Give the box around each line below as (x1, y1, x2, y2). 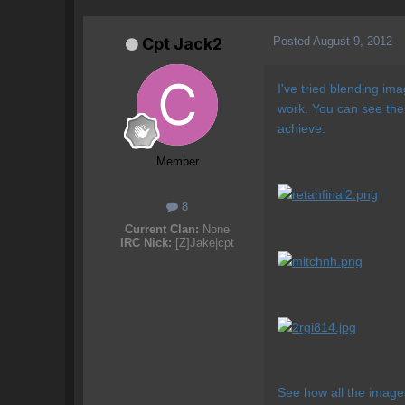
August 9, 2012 (313, 33, 392, 48)
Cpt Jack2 (141, 34, 222, 54)
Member (155, 155, 199, 169)
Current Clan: (125, 222, 199, 237)
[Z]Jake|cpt (172, 236, 234, 250)
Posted (273, 33, 313, 48)
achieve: (278, 121, 325, 137)
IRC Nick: (120, 236, 172, 250)
